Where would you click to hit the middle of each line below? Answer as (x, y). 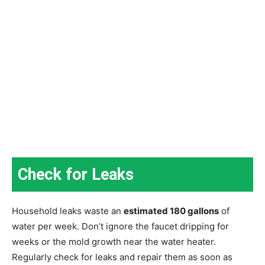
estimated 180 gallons (171, 211)
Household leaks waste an (68, 211)
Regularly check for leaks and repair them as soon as (122, 257)
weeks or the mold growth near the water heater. (115, 241)
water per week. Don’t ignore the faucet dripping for (120, 226)
